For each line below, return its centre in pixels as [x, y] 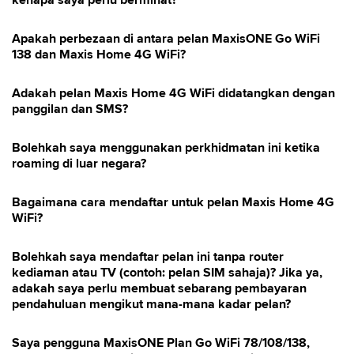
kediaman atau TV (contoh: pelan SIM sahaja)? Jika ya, [167, 273]
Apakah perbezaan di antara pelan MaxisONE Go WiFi [166, 39]
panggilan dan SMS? [70, 109]
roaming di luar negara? [79, 164]
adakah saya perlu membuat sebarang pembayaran [159, 288]
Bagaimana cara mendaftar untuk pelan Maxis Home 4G [173, 202]
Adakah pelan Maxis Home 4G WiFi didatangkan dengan [173, 93]
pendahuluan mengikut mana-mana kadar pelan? [151, 304]
